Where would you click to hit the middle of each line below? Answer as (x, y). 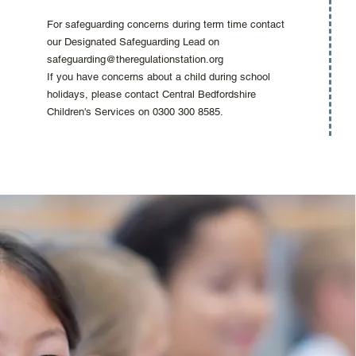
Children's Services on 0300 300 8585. (135, 112)
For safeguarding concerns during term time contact (166, 24)
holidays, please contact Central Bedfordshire (151, 94)
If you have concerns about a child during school (159, 77)
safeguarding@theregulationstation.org (135, 59)
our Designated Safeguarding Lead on (133, 42)
